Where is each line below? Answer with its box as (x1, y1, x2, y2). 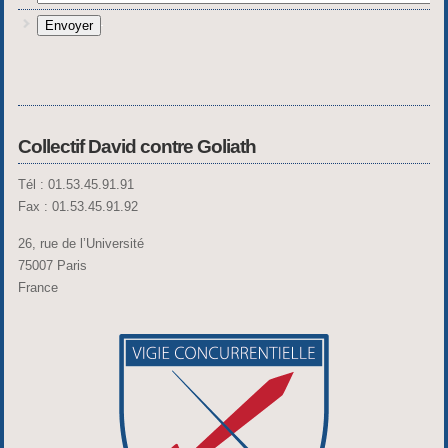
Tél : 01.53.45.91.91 (17, 176, 134, 192)
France (17, 279, 58, 295)
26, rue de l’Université (17, 235, 144, 251)
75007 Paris (17, 257, 87, 273)
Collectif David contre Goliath (17, 135, 256, 157)
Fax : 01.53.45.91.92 (17, 198, 138, 214)
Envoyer (44, 17, 93, 33)
